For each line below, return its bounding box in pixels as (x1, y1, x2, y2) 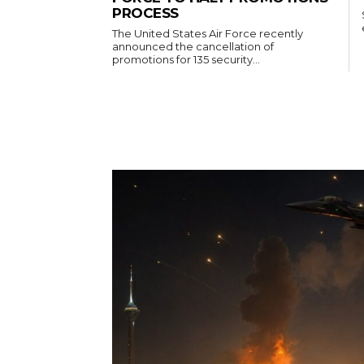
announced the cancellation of (112, 40, 274, 54)
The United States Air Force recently (112, 27, 303, 41)
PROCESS (112, 5, 179, 22)
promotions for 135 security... (112, 53, 260, 67)
